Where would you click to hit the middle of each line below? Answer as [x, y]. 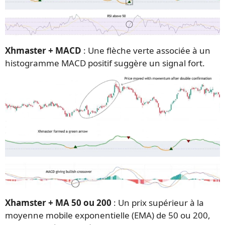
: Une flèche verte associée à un [146, 50]
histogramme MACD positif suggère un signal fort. [105, 63]
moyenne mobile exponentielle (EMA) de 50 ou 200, [108, 215]
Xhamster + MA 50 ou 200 [58, 203]
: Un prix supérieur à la [158, 203]
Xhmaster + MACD [43, 50]
